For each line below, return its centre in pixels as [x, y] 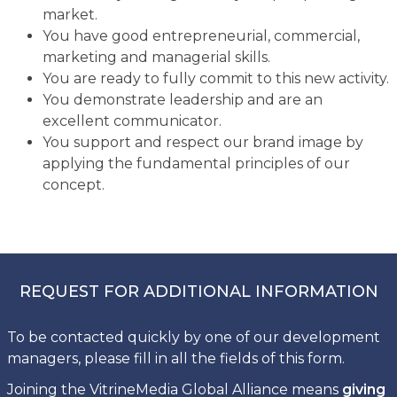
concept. [73, 184]
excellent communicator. [132, 121]
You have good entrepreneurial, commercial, [201, 35]
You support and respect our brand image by [202, 142]
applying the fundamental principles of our [196, 163]
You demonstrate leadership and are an [182, 99]
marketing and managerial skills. [156, 57]
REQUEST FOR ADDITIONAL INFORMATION [198, 291]
